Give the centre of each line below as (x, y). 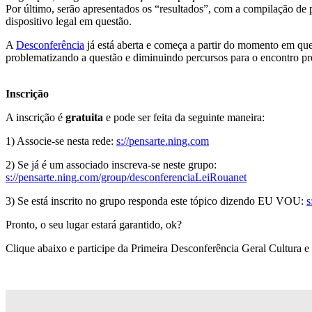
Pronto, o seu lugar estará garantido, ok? (94, 225)
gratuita (84, 118)
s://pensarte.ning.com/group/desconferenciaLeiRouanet (126, 178)
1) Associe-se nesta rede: (61, 141)
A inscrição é (36, 118)
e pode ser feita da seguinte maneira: (184, 118)
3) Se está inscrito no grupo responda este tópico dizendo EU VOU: (156, 201)
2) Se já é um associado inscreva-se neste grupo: (111, 165)
